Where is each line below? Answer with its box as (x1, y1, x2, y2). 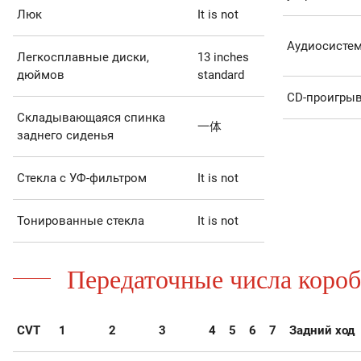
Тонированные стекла (16, 214, 144, 229)
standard (197, 68, 244, 83)
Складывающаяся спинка (16, 110, 165, 126)
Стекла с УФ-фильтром (16, 171, 147, 186)
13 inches (197, 50, 249, 65)
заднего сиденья (16, 128, 114, 143)
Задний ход (288, 323, 355, 338)
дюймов (16, 68, 64, 83)
